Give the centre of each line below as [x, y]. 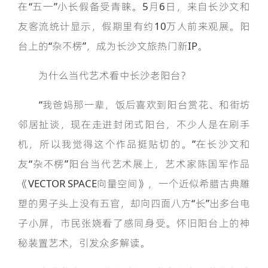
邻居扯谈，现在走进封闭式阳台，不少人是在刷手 [134, 124]
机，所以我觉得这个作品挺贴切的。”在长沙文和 [134, 144]
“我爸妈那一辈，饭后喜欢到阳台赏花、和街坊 [134, 105]
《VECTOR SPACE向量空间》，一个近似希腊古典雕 [134, 184]
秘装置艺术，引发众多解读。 [84, 243]
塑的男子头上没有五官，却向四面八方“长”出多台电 [134, 203]
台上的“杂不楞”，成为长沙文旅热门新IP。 [113, 46]
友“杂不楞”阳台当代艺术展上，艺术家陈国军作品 [134, 164]
